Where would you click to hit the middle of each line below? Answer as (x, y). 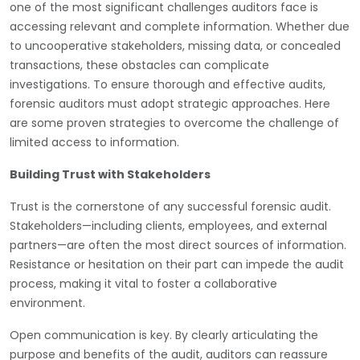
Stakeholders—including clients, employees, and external (168, 225)
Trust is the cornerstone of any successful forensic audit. (170, 206)
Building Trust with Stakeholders (110, 174)
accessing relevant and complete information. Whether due (180, 26)
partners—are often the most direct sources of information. (178, 245)
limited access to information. (94, 142)
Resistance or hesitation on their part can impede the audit (177, 264)
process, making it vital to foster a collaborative (143, 283)
